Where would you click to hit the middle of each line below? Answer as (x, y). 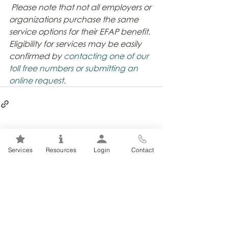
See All (151, 141)
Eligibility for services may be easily (76, 44)
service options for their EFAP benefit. (81, 32)
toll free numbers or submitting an (75, 68)
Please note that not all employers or (82, 7)
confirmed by (36, 56)
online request (36, 80)
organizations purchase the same (75, 19)
